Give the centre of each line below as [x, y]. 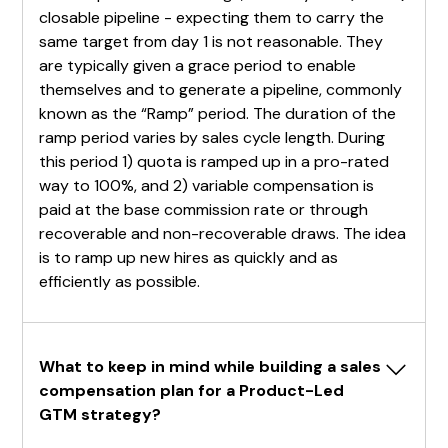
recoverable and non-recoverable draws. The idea [223, 233]
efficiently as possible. [120, 281]
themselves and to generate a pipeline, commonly [221, 89]
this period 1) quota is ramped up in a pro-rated [214, 161]
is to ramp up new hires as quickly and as [189, 257]
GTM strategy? [100, 414]
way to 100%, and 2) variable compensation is [207, 185]
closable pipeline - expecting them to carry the [212, 17]
